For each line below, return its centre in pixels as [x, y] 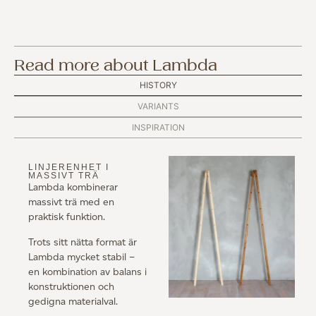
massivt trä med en [71, 202]
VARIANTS [158, 107]
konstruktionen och [71, 286]
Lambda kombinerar [73, 188]
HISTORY [158, 85]
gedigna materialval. [73, 301]
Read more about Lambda [116, 66]
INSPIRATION [158, 128]
